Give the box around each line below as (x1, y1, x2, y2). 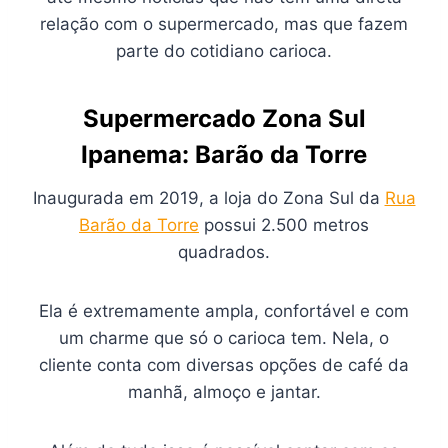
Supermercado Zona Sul (82, 104, 366, 134)
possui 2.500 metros (199, 215, 369, 236)
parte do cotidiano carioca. (116, 41, 332, 62)
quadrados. (178, 242, 270, 263)
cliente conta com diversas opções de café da (39, 355, 409, 376)
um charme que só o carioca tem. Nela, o (59, 328, 389, 349)
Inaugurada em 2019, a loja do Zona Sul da (32, 188, 385, 209)
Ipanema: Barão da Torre (81, 140, 367, 170)
